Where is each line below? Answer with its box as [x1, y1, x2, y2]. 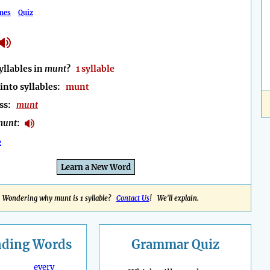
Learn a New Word [61, 162, 131, 173]
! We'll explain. [149, 194, 199, 203]
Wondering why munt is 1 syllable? [2, 194, 116, 203]
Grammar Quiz [131, 237, 219, 253]
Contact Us [116, 194, 149, 203]
